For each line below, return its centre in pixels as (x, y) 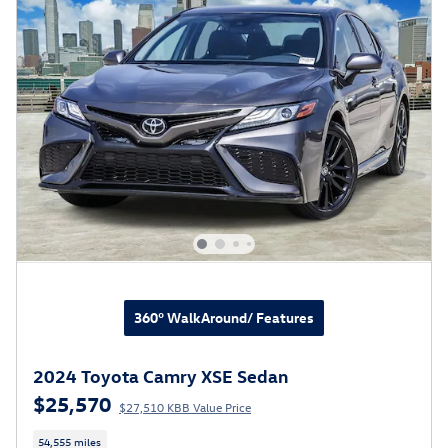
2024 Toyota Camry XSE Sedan (160, 375)
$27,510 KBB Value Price (185, 406)
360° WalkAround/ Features (224, 317)
